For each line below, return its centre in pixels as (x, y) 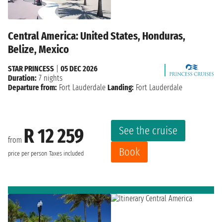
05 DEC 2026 (79, 68)
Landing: (121, 87)
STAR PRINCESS (31, 68)
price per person (28, 154)
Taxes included (66, 154)
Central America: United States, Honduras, (97, 36)
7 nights (50, 78)
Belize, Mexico (38, 49)
